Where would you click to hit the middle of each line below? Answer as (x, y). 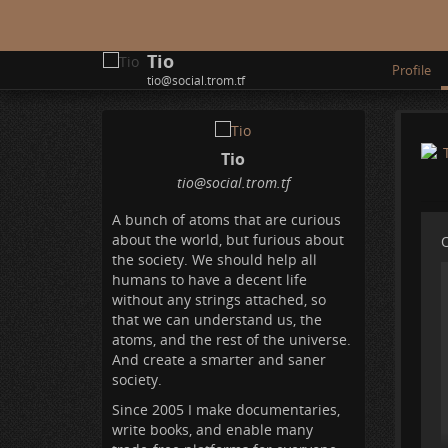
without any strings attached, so (219, 300)
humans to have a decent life (209, 280)
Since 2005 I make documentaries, (226, 410)
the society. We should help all (214, 260)
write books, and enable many (212, 430)
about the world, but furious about (228, 240)
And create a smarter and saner (219, 360)
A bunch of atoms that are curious (226, 220)
